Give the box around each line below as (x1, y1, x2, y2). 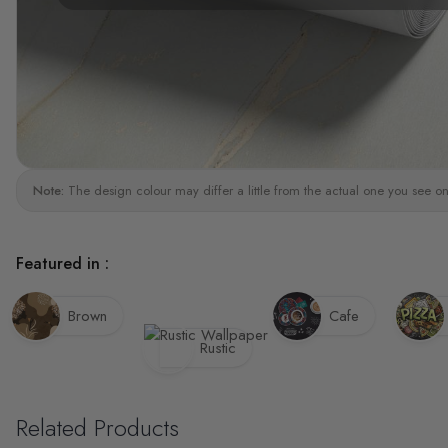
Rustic (200, 337, 236, 360)
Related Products (16, 409, 179, 445)
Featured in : (16, 251, 109, 275)
